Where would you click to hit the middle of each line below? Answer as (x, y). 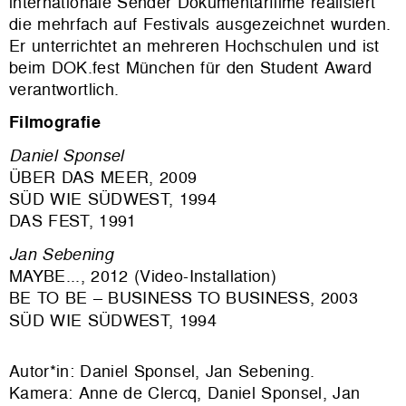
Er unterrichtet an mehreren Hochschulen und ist (194, 45)
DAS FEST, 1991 (73, 220)
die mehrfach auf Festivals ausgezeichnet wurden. (200, 24)
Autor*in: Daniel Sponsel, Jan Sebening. (162, 371)
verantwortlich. (64, 89)
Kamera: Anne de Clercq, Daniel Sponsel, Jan (185, 392)
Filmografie (55, 121)
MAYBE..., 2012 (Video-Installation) (143, 275)
